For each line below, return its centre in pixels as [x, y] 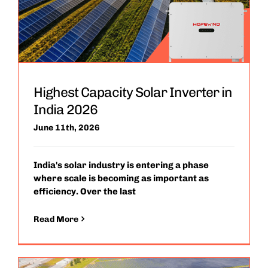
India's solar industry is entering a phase [121, 165]
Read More [56, 219]
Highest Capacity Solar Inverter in [133, 92]
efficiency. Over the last [84, 191]
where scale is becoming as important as [121, 178]
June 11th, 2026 [66, 127]
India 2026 [65, 109]
